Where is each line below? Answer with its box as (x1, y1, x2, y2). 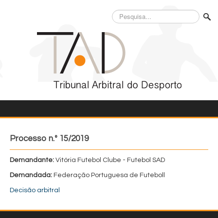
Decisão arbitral (10, 187, 60, 194)
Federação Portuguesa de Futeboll (52, 172, 165, 179)
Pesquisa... (112, 11, 143, 18)
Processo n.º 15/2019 (10, 134, 89, 143)
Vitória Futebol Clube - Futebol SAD (54, 157, 165, 163)
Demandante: (10, 157, 54, 163)
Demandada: (10, 172, 52, 179)
